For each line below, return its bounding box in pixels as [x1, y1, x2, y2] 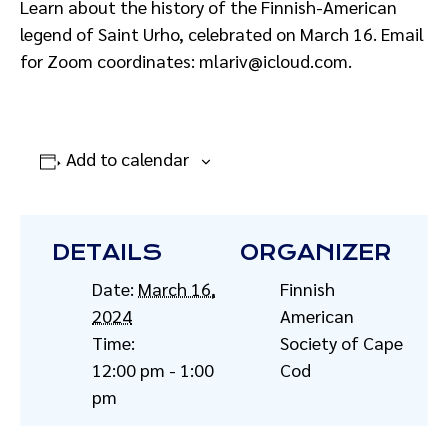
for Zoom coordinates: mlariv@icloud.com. [20, 49, 352, 72]
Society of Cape [280, 331, 403, 354]
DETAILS [52, 240, 162, 265]
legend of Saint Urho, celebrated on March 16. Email [20, 22, 424, 45]
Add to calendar [65, 147, 189, 170]
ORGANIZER [240, 240, 392, 265]
